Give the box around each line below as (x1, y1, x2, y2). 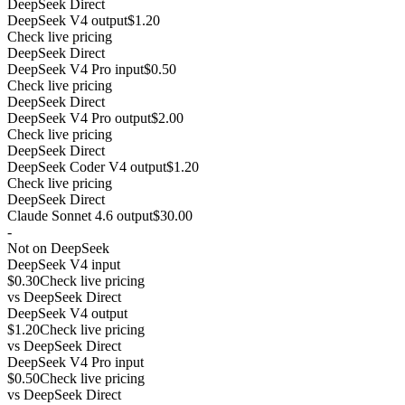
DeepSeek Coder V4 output (7, 158, 166, 174)
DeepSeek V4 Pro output (7, 109, 151, 126)
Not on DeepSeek (7, 240, 109, 256)
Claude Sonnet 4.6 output (7, 207, 153, 223)
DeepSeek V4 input (7, 256, 120, 272)
